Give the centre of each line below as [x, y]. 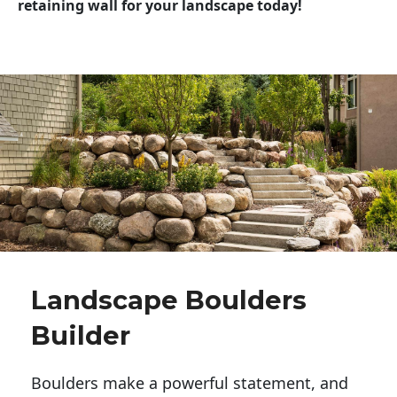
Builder [81, 335]
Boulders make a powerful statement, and [190, 382]
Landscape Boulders [169, 300]
